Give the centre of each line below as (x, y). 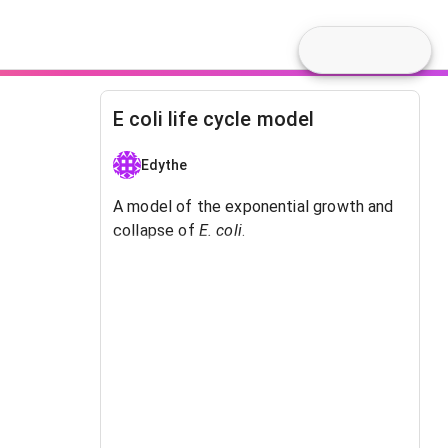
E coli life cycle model (214, 119)
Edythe (164, 164)
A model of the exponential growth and (253, 206)
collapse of (156, 230)
